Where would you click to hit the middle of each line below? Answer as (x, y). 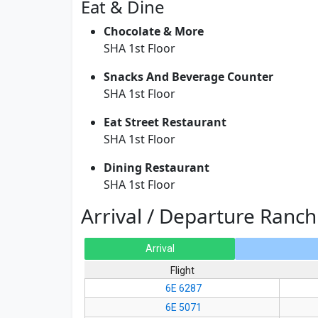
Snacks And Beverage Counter (188, 77)
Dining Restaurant (157, 168)
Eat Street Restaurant (165, 122)
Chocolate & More (154, 32)
